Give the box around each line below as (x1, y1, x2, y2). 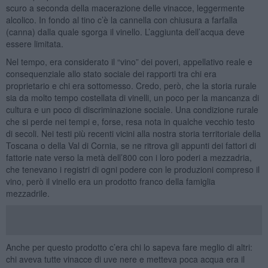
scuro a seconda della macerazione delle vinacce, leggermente (5, 1, 245, 14)
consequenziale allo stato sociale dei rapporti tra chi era (5, 67, 217, 80)
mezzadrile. (5, 187, 52, 199)
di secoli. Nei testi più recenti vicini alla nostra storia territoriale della (5, 127, 261, 139)
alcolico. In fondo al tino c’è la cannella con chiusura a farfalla (5, 13, 237, 26)
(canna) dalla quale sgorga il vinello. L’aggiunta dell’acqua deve (5, 25, 245, 38)
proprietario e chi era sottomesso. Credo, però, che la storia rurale (5, 79, 257, 92)
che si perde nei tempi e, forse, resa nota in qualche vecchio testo (5, 115, 255, 127)
